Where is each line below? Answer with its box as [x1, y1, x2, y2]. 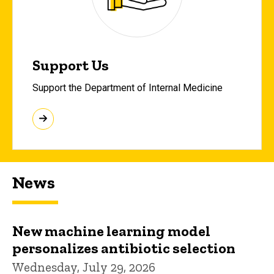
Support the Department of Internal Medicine [32, 81, 223, 94]
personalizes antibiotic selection [12, 239, 235, 257]
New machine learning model [12, 221, 210, 240]
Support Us [32, 56, 109, 75]
